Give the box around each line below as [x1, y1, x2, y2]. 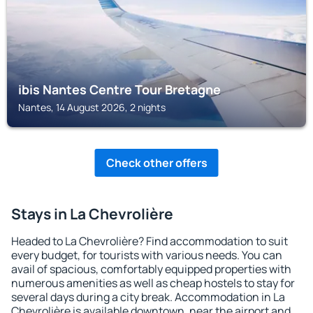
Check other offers [105, 155, 208, 170]
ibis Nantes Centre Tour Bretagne [18, 81, 221, 98]
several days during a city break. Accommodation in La [11, 289, 285, 305]
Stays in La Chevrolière [11, 204, 173, 224]
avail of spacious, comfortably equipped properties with [11, 261, 291, 277]
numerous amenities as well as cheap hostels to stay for [11, 275, 295, 291]
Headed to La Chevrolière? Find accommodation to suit [11, 233, 288, 249]
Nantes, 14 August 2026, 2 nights [18, 101, 166, 114]
